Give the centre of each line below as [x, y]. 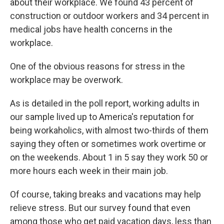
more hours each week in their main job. [89, 171]
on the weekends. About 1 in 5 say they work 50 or [109, 157]
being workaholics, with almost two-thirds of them [109, 130]
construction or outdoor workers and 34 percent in [109, 16]
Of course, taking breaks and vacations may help [105, 194]
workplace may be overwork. [66, 80]
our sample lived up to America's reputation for [102, 117]
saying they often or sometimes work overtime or [108, 144]
